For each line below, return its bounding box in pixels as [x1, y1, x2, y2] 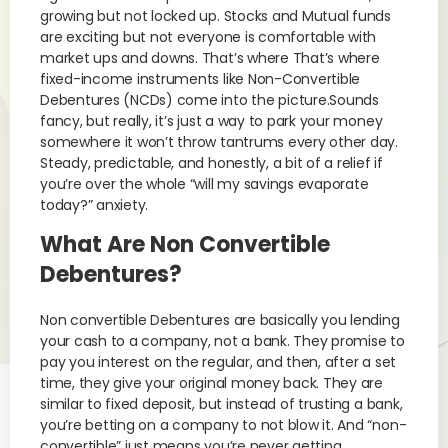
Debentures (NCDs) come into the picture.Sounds [40, 90, 379, 110]
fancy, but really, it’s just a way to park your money [40, 111, 383, 131]
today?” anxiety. [40, 195, 149, 215]
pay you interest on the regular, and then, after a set [40, 352, 397, 372]
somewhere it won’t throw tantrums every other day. [40, 132, 399, 152]
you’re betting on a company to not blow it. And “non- [40, 415, 407, 435]
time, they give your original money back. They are [40, 373, 384, 393]
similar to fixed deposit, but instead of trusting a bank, [40, 394, 403, 414]
